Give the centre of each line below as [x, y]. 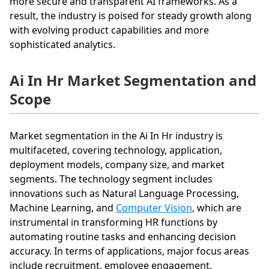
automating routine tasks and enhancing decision [123, 236]
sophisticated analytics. [62, 44]
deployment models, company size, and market [117, 164]
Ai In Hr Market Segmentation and [133, 80]
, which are [217, 207]
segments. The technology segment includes [111, 179]
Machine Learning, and [63, 207]
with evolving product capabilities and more [109, 30]
